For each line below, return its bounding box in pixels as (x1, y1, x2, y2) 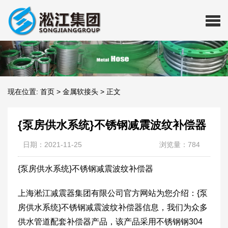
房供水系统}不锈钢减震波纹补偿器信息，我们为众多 (18, 203, 208, 212)
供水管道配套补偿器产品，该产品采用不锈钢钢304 (18, 217, 203, 226)
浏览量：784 (159, 140, 200, 149)
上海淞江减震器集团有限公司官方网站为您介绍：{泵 (18, 189, 208, 197)
